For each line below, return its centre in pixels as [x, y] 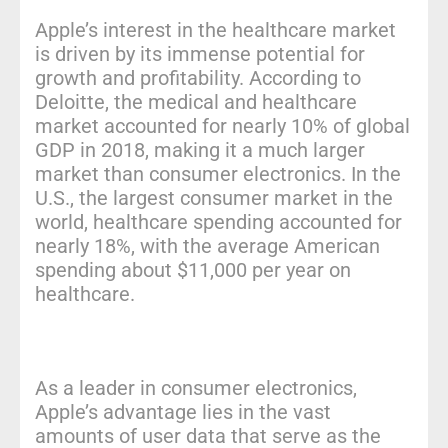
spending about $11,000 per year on [193, 269]
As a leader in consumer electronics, [196, 387]
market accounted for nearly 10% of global [222, 125]
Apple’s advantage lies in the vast [183, 411]
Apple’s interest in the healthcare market [215, 29]
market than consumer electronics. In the [218, 173]
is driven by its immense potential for [200, 53]
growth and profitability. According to [198, 77]
